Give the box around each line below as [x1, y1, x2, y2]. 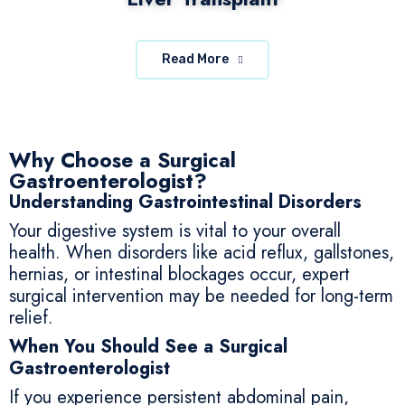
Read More [162, 51, 231, 67]
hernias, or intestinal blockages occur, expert [9, 260, 350, 287]
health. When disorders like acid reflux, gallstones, [9, 239, 394, 266]
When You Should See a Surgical [9, 333, 287, 360]
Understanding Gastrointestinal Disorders [9, 188, 362, 215]
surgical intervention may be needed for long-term [9, 282, 393, 309]
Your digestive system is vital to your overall [9, 217, 341, 244]
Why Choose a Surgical [9, 144, 236, 175]
